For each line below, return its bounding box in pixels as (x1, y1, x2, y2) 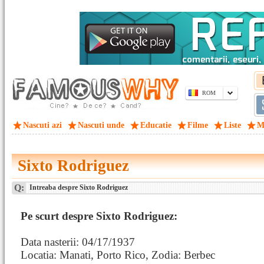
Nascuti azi (23, 121, 62, 130)
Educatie (140, 121, 171, 130)
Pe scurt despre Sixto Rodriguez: (21, 210, 177, 222)
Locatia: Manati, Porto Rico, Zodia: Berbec (21, 249, 215, 261)
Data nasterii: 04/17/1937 (21, 236, 135, 248)
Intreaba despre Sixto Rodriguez (28, 183, 128, 192)
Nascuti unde (78, 121, 124, 130)
